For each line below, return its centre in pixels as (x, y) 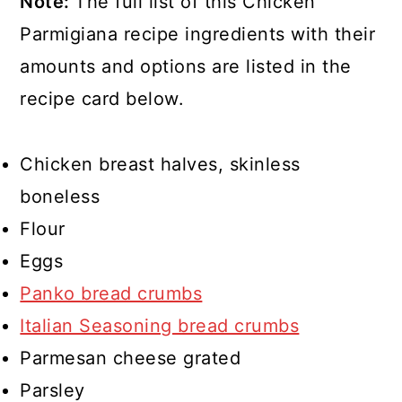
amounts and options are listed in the (186, 67)
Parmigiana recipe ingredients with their (198, 35)
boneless (60, 197)
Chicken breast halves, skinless (160, 165)
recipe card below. (102, 99)
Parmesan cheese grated (131, 358)
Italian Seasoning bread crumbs (160, 326)
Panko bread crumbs (111, 294)
